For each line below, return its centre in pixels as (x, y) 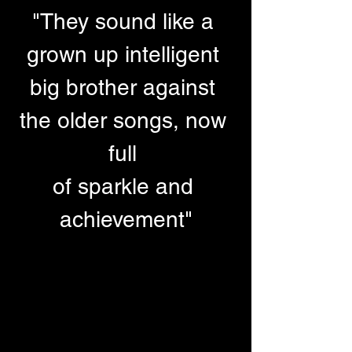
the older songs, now (126, 120)
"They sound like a (126, 21)
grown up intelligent (126, 54)
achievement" (126, 219)
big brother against (126, 87)
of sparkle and (126, 186)
